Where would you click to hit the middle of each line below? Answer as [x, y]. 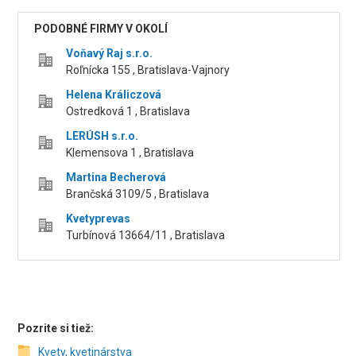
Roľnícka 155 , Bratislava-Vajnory [148, 70]
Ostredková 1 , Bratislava [128, 112]
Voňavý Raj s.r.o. [110, 54]
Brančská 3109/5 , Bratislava [138, 194]
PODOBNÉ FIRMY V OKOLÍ [101, 29]
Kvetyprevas [99, 219]
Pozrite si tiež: [56, 329]
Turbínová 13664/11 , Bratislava [146, 236]
